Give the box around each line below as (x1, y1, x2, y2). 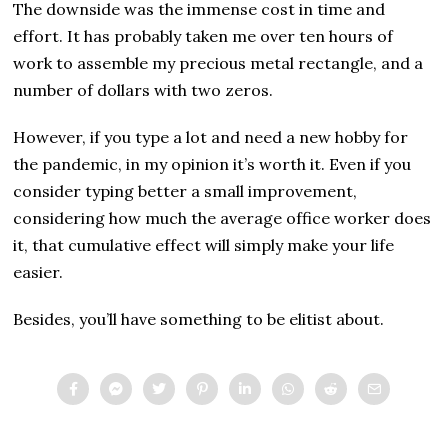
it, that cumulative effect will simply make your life (13, 235, 395, 256)
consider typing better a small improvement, (13, 181, 358, 202)
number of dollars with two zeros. (13, 80, 274, 101)
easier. (13, 262, 64, 283)
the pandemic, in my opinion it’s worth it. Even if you (13, 154, 412, 175)
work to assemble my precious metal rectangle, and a (13, 53, 424, 74)
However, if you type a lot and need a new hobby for (13, 127, 409, 148)
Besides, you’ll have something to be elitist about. (13, 309, 385, 330)
